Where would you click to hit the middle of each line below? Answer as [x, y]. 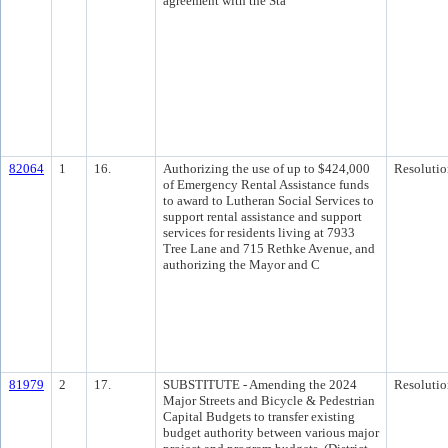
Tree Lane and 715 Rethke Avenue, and [269, 248]
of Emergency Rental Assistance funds [266, 184]
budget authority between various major [271, 432]
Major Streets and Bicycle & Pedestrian [269, 400]
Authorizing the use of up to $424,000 [266, 168]
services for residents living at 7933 [259, 232]
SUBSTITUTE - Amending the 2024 [260, 384]
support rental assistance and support [262, 216]
